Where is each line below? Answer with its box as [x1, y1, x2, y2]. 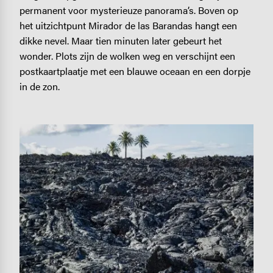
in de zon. [19, 79, 60, 94]
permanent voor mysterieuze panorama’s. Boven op [19, 3, 238, 18]
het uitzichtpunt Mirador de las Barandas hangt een [19, 18, 237, 33]
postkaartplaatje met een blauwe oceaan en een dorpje [19, 64, 250, 79]
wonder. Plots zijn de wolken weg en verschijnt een [19, 49, 235, 63]
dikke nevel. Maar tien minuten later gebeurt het [19, 34, 222, 48]
